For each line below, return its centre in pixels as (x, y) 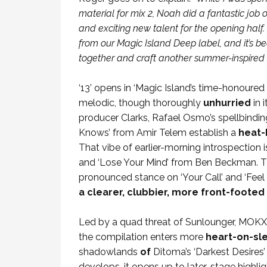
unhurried (227, 103)
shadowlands (108, 252)
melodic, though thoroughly (141, 103)
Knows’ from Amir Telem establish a (159, 133)
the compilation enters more (141, 237)
